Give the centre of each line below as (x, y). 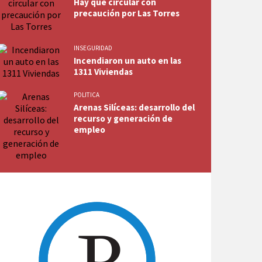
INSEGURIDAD (93, 48)
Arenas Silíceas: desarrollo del (134, 107)
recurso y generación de (123, 118)
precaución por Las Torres (126, 13)
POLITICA (86, 94)
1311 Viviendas (103, 71)
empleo (89, 129)
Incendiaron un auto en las (127, 60)
